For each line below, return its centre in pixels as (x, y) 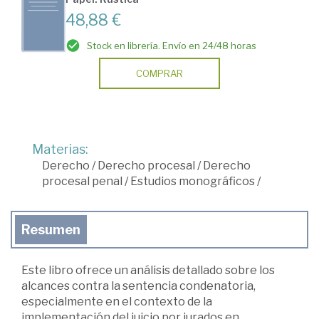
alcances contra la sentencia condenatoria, (138, 286)
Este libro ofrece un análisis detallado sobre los (148, 270)
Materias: (60, 149)
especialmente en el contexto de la (117, 301)
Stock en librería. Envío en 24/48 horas (172, 45)
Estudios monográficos (193, 181)
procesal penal (82, 181)
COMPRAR (159, 73)
